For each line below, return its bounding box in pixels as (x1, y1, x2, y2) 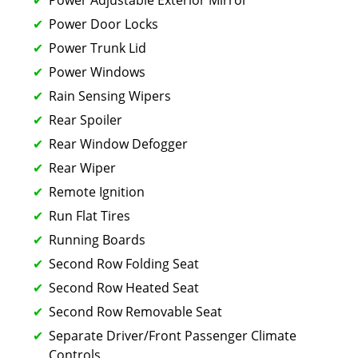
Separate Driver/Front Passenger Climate (49, 326, 296, 344)
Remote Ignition (49, 182, 145, 201)
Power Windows (49, 62, 145, 81)
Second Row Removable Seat (49, 302, 222, 320)
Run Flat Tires (49, 206, 130, 225)
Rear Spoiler (49, 110, 122, 129)
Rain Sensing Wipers (49, 86, 171, 105)
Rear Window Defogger (49, 134, 188, 153)
